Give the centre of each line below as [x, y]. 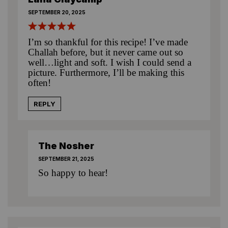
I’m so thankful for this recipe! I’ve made [108, 42]
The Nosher [66, 146]
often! [39, 82]
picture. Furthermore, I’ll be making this [106, 72]
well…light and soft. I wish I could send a [110, 62]
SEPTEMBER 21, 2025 [66, 159]
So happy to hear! [73, 173]
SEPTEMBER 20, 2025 [57, 12]
